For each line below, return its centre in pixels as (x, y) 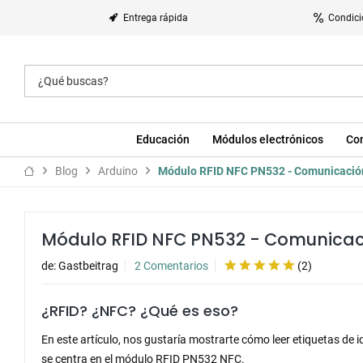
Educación (162, 139)
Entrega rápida (156, 18)
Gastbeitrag (88, 266)
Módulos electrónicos (267, 139)
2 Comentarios (171, 266)
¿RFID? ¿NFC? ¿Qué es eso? (140, 311)
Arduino (118, 171)
